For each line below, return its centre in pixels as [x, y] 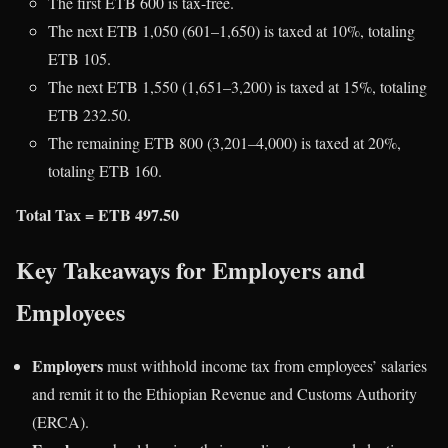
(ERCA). [60, 422]
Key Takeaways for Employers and [190, 269]
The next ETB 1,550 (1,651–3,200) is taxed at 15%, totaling [237, 86]
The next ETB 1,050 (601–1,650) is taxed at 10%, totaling [231, 30]
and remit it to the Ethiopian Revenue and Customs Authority [224, 394]
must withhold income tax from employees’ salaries [265, 366]
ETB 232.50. [89, 114]
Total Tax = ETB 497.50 [97, 214]
